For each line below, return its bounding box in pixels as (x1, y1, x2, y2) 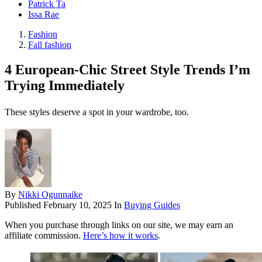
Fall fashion (28, 40, 71, 50)
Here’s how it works (83, 230, 158, 241)
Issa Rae (28, 9, 59, 20)
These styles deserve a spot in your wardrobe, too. (5, 107, 189, 118)
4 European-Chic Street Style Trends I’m (5, 62, 250, 78)
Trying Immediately (5, 78, 125, 94)
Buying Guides (124, 200, 180, 211)
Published (5, 200, 43, 211)
